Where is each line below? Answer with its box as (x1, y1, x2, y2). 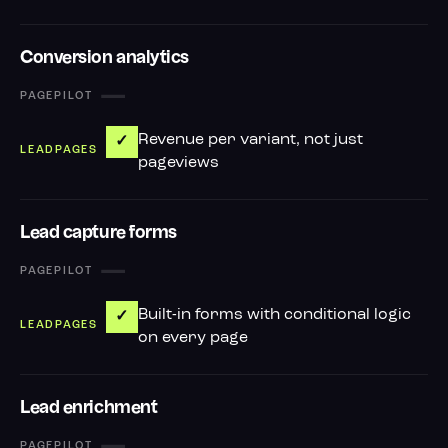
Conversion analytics (20, 50, 189, 66)
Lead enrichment (20, 400, 158, 416)
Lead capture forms (20, 225, 177, 241)
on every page (137, 330, 248, 346)
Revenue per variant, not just (137, 132, 363, 148)
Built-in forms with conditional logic (137, 307, 411, 323)
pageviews (137, 155, 219, 171)
